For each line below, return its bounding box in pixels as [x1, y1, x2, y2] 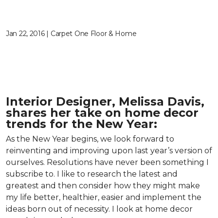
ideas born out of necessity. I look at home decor [6, 204, 193, 214]
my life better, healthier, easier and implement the [6, 193, 201, 202]
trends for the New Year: [6, 117, 157, 131]
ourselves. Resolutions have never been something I [6, 158, 209, 167]
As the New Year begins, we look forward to [6, 134, 174, 144]
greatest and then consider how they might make [6, 181, 200, 190]
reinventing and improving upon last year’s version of [6, 146, 212, 155]
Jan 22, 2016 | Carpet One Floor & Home [6, 29, 137, 38]
